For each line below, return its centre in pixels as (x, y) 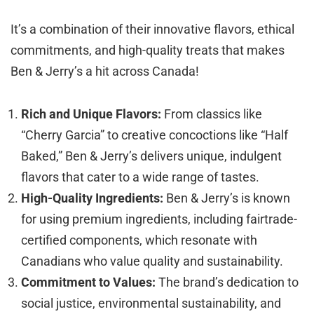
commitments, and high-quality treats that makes (148, 50)
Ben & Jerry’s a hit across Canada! (105, 71)
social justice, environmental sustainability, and (151, 303)
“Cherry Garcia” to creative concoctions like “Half (155, 135)
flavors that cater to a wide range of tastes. (140, 177)
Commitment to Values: (88, 282)
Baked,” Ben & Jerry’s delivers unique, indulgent (151, 156)
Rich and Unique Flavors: (91, 114)
